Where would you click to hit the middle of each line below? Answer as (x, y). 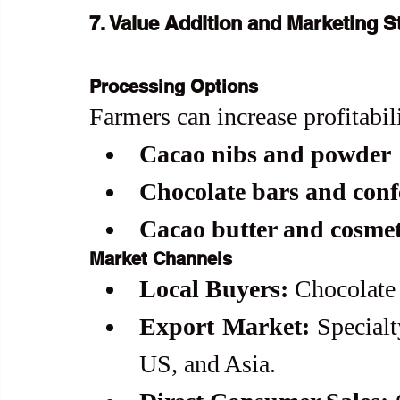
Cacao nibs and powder (265, 154)
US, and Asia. (208, 364)
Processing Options (174, 87)
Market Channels (161, 259)
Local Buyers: (214, 289)
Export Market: (225, 327)
